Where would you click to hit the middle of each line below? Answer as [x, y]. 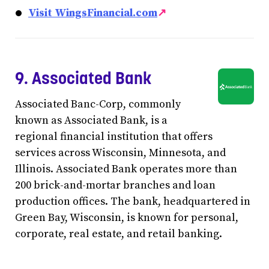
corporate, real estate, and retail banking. [119, 234]
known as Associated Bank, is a [91, 120]
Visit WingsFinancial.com [93, 13]
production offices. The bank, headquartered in [133, 201]
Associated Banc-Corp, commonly [98, 104]
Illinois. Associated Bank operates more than [126, 169]
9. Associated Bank [83, 78]
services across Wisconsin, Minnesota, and [120, 153]
